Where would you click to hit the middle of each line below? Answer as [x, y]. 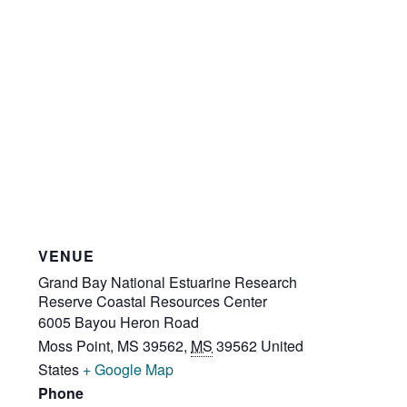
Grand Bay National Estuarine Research [168, 282]
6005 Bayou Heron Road [119, 322]
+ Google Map [129, 369]
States [59, 369]
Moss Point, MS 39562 [111, 345]
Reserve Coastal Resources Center [153, 301]
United [283, 345]
